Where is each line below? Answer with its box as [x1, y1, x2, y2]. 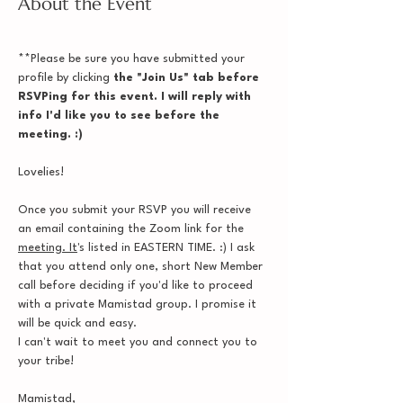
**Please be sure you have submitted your [18, 53, 248, 65]
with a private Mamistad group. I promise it [18, 299, 260, 310]
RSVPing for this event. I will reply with [18, 91, 255, 103]
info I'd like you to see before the [18, 110, 223, 121]
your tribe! [18, 355, 74, 367]
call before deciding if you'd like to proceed [18, 280, 256, 291]
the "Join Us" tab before [110, 72, 263, 84]
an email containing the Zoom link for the [18, 223, 247, 235]
